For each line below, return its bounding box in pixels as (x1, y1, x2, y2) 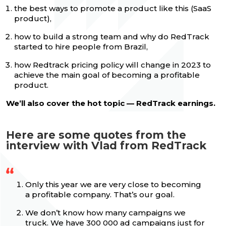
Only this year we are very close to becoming (25, 180, 201, 190)
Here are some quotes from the (6, 129, 186, 142)
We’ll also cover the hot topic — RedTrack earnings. (6, 98, 215, 108)
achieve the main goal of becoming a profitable (14, 70, 200, 80)
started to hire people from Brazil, (14, 42, 148, 52)
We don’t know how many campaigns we (25, 208, 186, 218)
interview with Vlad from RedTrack (6, 139, 206, 152)
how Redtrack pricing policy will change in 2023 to (14, 60, 211, 70)
